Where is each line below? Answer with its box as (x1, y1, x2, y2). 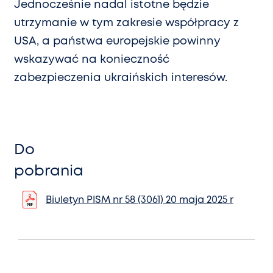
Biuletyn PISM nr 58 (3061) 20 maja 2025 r (46, 196, 233, 205)
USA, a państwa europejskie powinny (14, 37, 221, 47)
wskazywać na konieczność (14, 55, 169, 65)
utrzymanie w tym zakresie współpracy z (14, 18, 239, 29)
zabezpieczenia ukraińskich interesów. (14, 73, 227, 83)
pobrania (14, 165, 83, 179)
